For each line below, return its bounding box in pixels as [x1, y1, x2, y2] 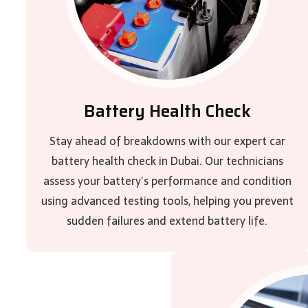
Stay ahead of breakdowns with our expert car [49, 132, 285, 150]
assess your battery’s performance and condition [43, 172, 291, 190]
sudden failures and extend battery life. [67, 212, 268, 230]
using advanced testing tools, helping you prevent [41, 192, 294, 210]
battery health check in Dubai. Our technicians [51, 152, 283, 170]
